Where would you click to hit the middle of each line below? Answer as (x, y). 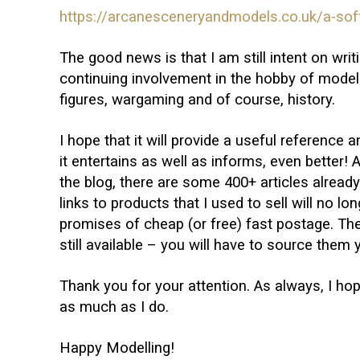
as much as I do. (114, 307)
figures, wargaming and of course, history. (197, 100)
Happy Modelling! (117, 348)
